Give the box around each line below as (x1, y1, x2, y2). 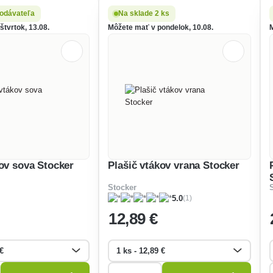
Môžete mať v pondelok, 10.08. (108, 23, 214, 32)
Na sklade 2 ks (118, 9, 170, 18)
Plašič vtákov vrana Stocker (108, 159, 239, 171)
